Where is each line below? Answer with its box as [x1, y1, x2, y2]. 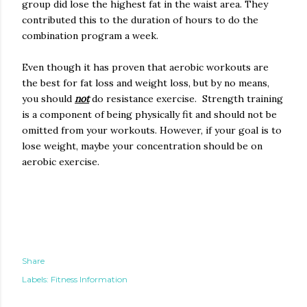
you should [22, 93, 75, 105]
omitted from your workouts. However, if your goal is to [22, 124, 282, 136]
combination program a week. [22, 29, 158, 42]
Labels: [22, 274, 49, 284]
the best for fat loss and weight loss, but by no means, [22, 77, 269, 89]
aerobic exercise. [22, 156, 99, 168]
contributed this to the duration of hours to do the [22, 14, 258, 26]
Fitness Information [51, 274, 127, 284]
